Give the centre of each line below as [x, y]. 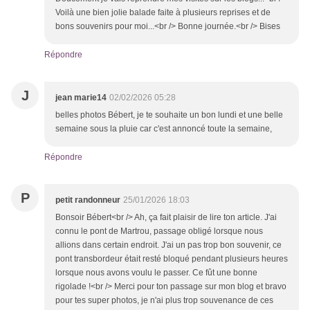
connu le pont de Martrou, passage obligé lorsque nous [159, 231]
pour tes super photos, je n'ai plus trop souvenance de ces [164, 301]
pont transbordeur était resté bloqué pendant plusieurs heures [172, 259]
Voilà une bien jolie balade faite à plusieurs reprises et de [163, 13]
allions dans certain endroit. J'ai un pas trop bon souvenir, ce [168, 245]
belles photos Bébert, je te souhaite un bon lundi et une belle [169, 115]
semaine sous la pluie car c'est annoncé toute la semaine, [164, 129]
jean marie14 [81, 98]
